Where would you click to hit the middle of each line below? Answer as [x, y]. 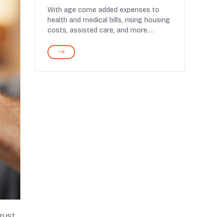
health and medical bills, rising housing [109, 20]
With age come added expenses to [103, 10]
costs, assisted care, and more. [98, 30]
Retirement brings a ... [82, 40]
